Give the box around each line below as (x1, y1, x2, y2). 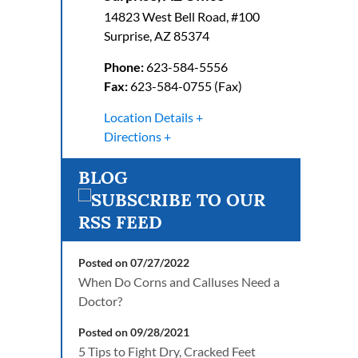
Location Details (103, 109, 193, 125)
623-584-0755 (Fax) (129, 78, 242, 93)
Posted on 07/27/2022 (78, 256, 189, 269)
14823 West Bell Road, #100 (103, 9, 260, 24)
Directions (103, 129, 161, 144)
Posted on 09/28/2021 (78, 325, 189, 339)
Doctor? (78, 293, 122, 308)
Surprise (103, 28, 149, 43)
